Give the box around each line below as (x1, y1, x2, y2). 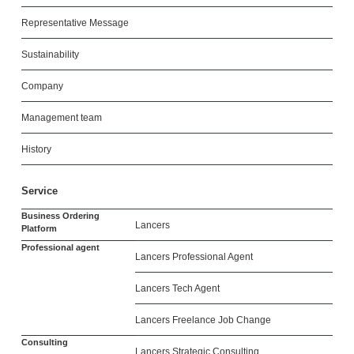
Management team (21, 112, 102, 123)
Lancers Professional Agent (134, 251, 253, 262)
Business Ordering (21, 211, 100, 220)
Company (21, 81, 63, 92)
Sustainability (21, 49, 79, 60)
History (21, 144, 51, 155)
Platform (21, 224, 57, 233)
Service (21, 185, 58, 197)
